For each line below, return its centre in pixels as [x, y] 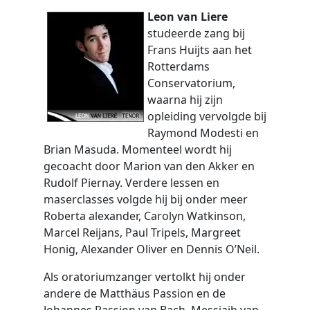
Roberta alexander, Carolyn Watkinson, [144, 216]
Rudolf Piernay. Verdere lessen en [131, 183]
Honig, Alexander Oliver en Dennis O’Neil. [151, 249]
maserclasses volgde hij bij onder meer [145, 199]
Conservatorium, [191, 83]
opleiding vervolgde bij [207, 116]
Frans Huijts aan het [199, 50]
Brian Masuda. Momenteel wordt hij [137, 149]
